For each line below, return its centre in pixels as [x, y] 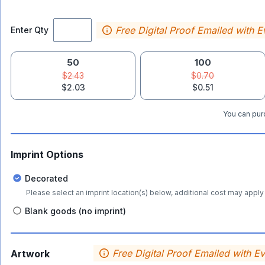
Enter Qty [30, 30]
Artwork [30, 254]
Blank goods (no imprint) [75, 211]
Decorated [46, 178]
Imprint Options [47, 154]
